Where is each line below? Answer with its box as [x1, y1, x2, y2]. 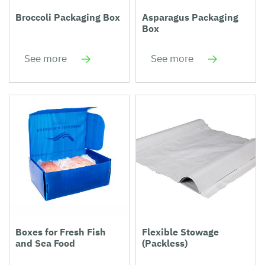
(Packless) [142, 237, 188, 250]
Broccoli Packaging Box [15, 11, 120, 24]
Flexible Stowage [142, 226, 219, 238]
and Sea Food [15, 237, 75, 250]
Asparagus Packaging [142, 11, 238, 24]
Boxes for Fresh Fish [15, 226, 106, 238]
